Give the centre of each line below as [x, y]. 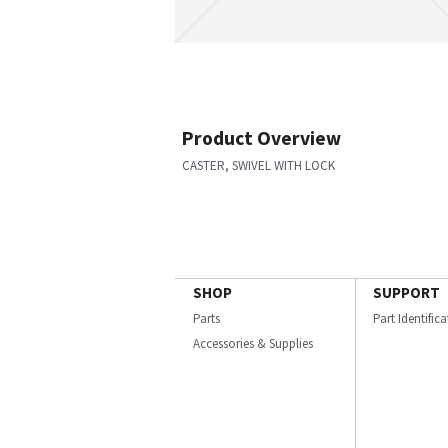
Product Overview [261, 138]
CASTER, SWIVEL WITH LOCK [258, 165]
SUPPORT [406, 292]
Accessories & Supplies [253, 343]
